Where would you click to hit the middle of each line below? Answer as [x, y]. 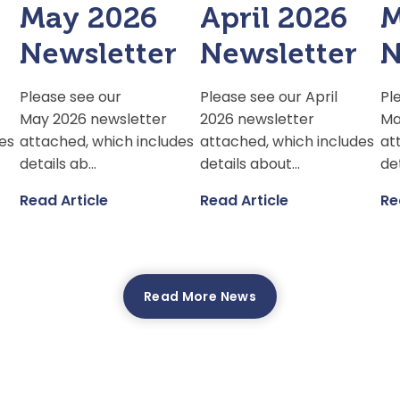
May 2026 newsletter [94, 120]
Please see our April [269, 97]
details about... [250, 164]
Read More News [200, 297]
